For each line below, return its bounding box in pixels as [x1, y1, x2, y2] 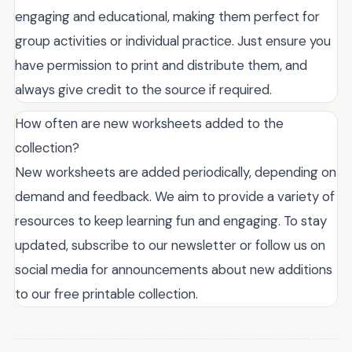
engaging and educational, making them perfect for [15, 7, 320, 25]
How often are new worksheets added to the [15, 114, 284, 132]
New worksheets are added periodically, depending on [15, 163, 336, 181]
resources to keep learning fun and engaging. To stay [15, 211, 327, 229]
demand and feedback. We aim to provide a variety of [15, 187, 335, 205]
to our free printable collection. [15, 284, 198, 302]
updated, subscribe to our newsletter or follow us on [15, 236, 325, 254]
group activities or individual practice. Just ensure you [15, 31, 331, 49]
